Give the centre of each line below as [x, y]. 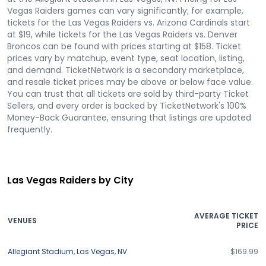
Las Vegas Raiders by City [70, 180]
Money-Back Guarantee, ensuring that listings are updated [129, 118]
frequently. [30, 129]
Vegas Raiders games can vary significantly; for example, [125, 11]
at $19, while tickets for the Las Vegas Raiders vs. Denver [122, 34]
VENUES [22, 221]
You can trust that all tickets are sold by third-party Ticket [128, 94]
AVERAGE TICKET [226, 216]
